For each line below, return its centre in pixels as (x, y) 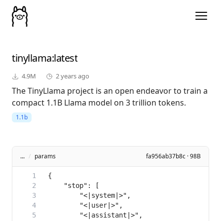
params (45, 156)
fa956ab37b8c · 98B (173, 156)
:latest (64, 58)
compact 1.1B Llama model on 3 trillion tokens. (99, 103)
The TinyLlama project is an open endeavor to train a (110, 91)
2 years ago (73, 76)
